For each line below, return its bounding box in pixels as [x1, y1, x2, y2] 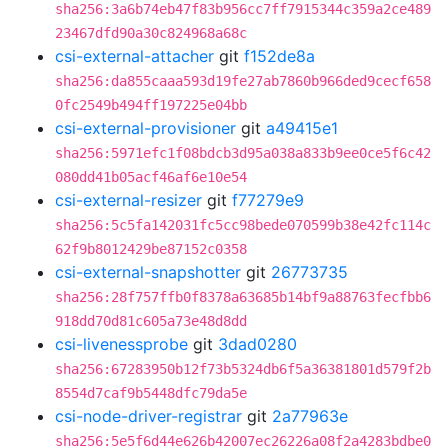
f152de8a [244, 46, 315, 66]
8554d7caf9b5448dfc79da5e [55, 385, 247, 401]
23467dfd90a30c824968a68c [55, 25, 247, 41]
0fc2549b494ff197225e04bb [55, 97, 247, 113]
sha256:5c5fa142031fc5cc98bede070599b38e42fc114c [55, 217, 431, 233]
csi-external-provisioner [55, 118, 236, 138]
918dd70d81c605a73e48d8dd [55, 313, 247, 329]
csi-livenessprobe [55, 334, 188, 354]
